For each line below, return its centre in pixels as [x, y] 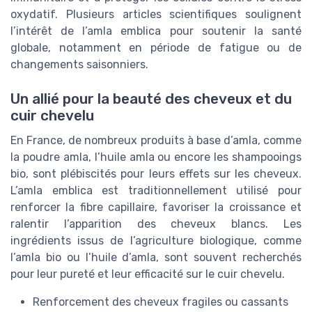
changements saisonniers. [79, 65]
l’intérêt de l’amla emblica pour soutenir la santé [156, 31]
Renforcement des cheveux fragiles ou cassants [161, 302]
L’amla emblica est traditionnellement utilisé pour [156, 190]
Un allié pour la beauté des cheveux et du [151, 99]
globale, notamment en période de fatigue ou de [156, 48]
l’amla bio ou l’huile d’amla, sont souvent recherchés [156, 257]
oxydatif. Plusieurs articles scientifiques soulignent [156, 15]
